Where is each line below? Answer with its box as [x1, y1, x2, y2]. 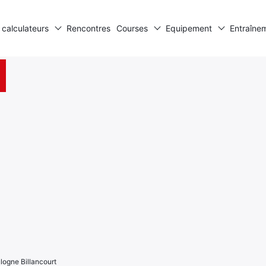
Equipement [165, 23, 212, 33]
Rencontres [66, 23, 110, 33]
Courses [116, 23, 148, 33]
